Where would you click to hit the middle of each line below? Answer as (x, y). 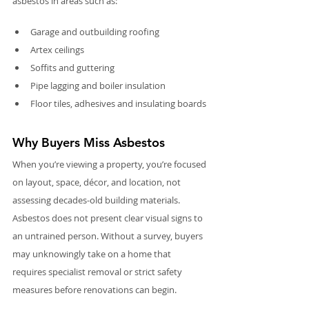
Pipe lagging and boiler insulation (98, 85)
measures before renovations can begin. (94, 289)
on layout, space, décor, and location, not (98, 182)
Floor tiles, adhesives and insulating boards (118, 103)
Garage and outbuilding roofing (95, 31)
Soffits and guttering (72, 67)
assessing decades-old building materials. (97, 200)
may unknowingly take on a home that (93, 253)
